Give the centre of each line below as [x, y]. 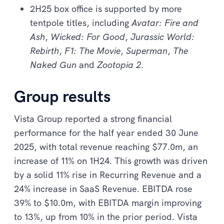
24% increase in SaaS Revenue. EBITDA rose [103, 188]
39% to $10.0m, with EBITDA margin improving [108, 202]
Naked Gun [53, 64]
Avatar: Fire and [165, 22]
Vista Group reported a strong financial [93, 118]
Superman [147, 50]
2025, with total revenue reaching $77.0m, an [106, 146]
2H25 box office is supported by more [106, 8]
